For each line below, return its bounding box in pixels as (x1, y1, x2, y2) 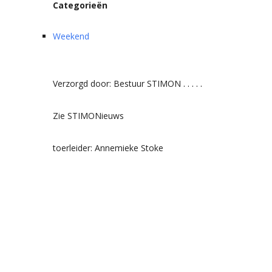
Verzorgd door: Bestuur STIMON (53, 78, 181, 89)
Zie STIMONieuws (53, 110, 124, 121)
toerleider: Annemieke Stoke (53, 142, 163, 154)
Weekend (53, 30, 89, 42)
